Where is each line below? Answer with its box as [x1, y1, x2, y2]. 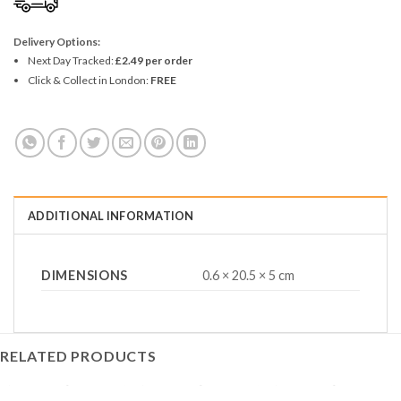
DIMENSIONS [41, 268, 129, 284]
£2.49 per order [115, 54, 192, 68]
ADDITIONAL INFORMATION [28, 209, 194, 224]
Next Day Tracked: [27, 54, 115, 68]
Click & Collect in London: [27, 73, 150, 88]
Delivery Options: [13, 35, 100, 49]
